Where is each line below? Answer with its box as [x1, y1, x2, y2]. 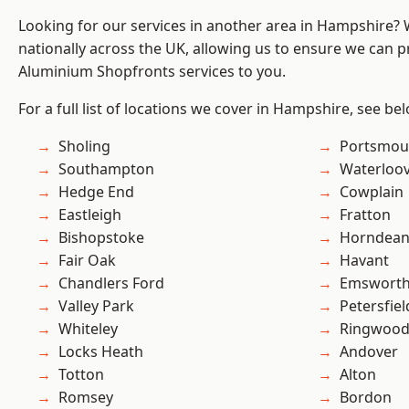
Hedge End [58, 182, 134, 203]
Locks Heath [58, 341, 143, 362]
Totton [58, 364, 104, 385]
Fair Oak [58, 250, 116, 271]
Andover [340, 341, 398, 362]
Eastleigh [58, 204, 121, 225]
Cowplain [340, 182, 404, 203]
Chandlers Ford [58, 273, 164, 294]
